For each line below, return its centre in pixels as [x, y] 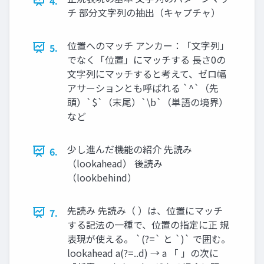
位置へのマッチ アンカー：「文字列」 [148, 45]
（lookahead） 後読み [115, 163]
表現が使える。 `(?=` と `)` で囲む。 [149, 238]
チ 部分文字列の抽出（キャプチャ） [144, 12]
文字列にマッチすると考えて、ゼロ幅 [147, 73]
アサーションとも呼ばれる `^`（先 [143, 88]
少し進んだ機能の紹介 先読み [130, 149]
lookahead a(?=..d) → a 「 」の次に [143, 253]
